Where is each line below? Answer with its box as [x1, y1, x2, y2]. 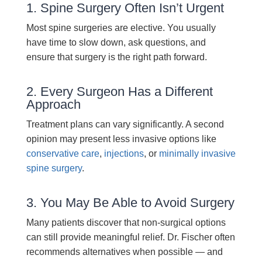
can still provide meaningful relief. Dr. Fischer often [26, 232, 235, 242]
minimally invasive [158, 149, 236, 158]
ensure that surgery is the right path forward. [26, 52, 207, 62]
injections [104, 149, 144, 158]
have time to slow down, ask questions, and [26, 37, 206, 47]
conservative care [26, 149, 99, 158]
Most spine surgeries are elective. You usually [26, 23, 216, 33]
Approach [26, 97, 81, 112]
